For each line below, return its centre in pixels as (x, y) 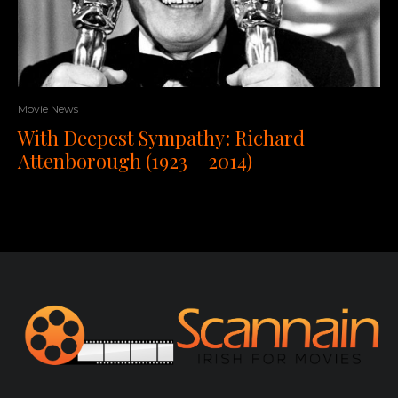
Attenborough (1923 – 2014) (135, 160)
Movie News (48, 108)
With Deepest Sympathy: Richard (161, 137)
